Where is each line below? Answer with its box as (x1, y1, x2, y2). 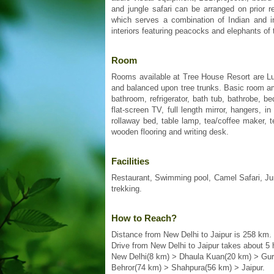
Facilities (111, 156, 149, 167)
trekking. (111, 184, 142, 194)
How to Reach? (111, 213, 177, 224)
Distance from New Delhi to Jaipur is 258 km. (111, 230, 272, 240)
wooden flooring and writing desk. (111, 127, 229, 137)
